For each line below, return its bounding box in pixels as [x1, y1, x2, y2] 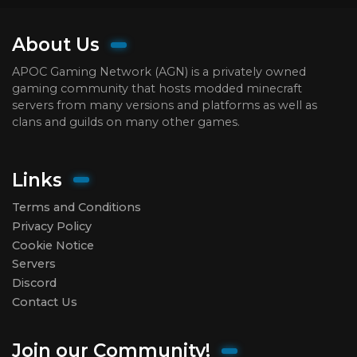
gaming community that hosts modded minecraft [12, 81, 302, 96]
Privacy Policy [12, 218, 92, 233]
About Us [12, 33, 100, 57]
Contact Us [12, 295, 77, 310]
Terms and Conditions [12, 199, 141, 214]
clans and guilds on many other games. [12, 115, 240, 130]
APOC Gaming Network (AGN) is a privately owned [12, 65, 306, 80]
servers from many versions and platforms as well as [12, 98, 317, 113]
